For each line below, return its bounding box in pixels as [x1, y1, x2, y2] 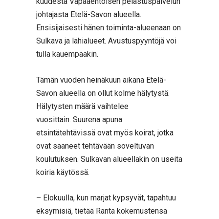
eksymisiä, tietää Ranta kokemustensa [36, 206, 167, 216]
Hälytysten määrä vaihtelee [36, 101, 129, 111]
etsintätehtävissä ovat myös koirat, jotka [36, 128, 174, 137]
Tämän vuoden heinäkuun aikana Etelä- [36, 75, 166, 85]
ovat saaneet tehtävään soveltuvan [36, 141, 154, 151]
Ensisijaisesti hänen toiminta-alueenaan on [36, 23, 181, 32]
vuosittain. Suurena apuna [36, 114, 122, 124]
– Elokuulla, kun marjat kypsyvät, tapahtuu [36, 193, 176, 203]
